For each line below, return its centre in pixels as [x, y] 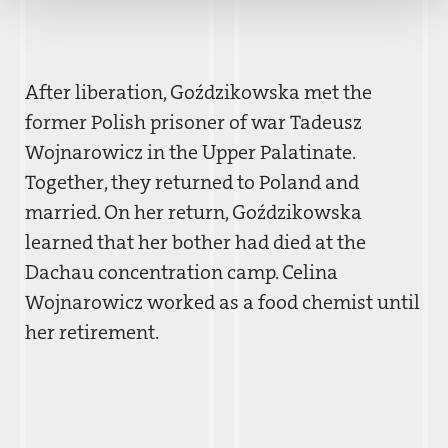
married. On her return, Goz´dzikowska [193, 211]
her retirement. [92, 331]
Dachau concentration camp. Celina [181, 271]
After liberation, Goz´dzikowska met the [198, 91]
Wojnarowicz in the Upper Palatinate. [190, 151]
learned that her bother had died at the [195, 241]
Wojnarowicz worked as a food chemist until [222, 301]
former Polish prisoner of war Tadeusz [193, 121]
